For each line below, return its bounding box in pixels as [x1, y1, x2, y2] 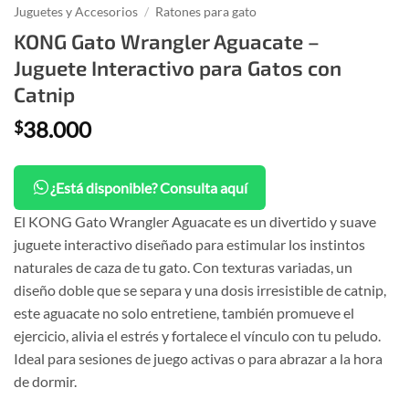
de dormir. [14, 372, 77, 390]
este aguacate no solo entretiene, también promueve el [14, 303, 354, 321]
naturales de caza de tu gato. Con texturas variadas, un [14, 257, 352, 276]
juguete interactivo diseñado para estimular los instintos [14, 235, 365, 253]
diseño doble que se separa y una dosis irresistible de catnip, [14, 280, 386, 299]
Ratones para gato [155, 5, 257, 20]
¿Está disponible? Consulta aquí [50, 178, 247, 196]
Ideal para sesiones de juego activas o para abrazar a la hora [14, 349, 383, 367]
